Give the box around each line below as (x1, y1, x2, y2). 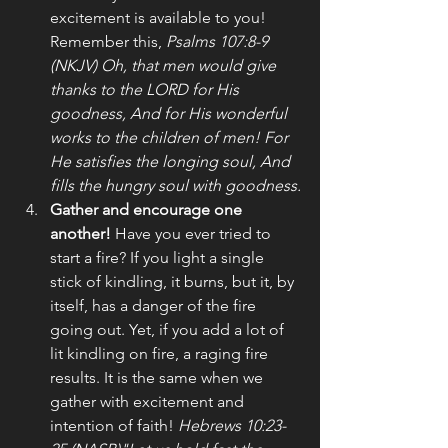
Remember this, (50, 31, 166, 51)
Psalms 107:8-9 (166, 31, 272, 51)
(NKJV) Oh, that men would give (50, 55, 280, 75)
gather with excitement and (50, 391, 248, 411)
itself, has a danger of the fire (50, 295, 260, 315)
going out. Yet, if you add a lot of (50, 319, 288, 339)
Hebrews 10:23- (178, 415, 286, 435)
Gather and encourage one (50, 199, 246, 219)
